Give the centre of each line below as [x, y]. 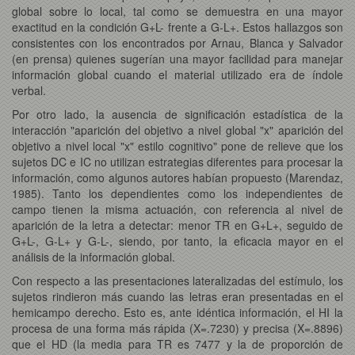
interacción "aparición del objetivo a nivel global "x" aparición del [177, 130]
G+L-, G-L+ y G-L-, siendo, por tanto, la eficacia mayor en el [177, 240]
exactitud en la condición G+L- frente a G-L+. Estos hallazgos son [177, 27]
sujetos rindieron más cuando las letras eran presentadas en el [177, 296]
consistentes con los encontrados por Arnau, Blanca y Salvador [177, 42]
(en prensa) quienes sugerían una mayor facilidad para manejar [177, 58]
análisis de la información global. [94, 256]
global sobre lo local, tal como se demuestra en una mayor [177, 11]
